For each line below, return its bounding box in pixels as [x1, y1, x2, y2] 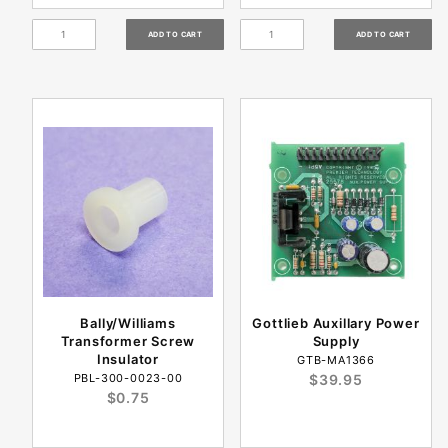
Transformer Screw [60, 333, 196, 350]
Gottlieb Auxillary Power [252, 315, 420, 332]
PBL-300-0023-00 [73, 371, 183, 386]
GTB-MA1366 [297, 353, 375, 368]
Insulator [96, 351, 160, 368]
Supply [312, 333, 360, 350]
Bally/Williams [80, 315, 176, 332]
